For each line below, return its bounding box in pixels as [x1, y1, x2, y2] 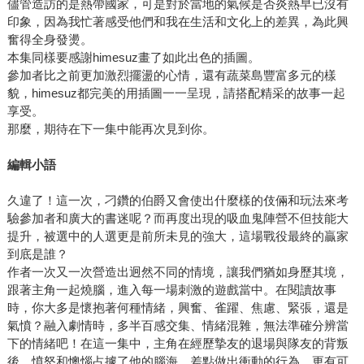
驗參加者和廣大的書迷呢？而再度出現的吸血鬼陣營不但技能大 [6, 210, 349, 225]
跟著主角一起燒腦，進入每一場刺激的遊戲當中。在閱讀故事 [6, 282, 336, 297]
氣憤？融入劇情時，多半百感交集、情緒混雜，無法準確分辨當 [6, 318, 349, 332]
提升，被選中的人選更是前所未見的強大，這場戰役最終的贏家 [6, 228, 349, 243]
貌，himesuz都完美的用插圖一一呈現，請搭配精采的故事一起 [6, 85, 345, 100]
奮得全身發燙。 [6, 32, 93, 46]
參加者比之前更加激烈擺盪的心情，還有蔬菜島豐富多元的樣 [6, 67, 336, 82]
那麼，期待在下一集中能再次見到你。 [6, 121, 214, 136]
